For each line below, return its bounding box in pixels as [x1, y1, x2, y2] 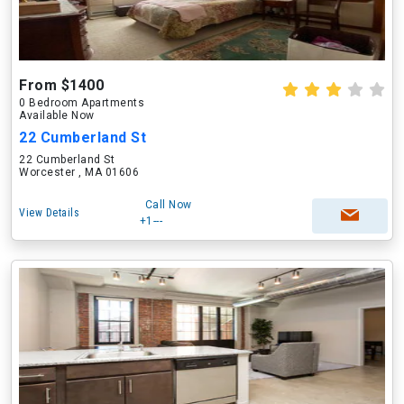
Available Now [19, 109, 95, 122]
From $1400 [19, 77, 104, 94]
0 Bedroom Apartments [19, 96, 144, 109]
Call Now [144, 198, 192, 211]
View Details [19, 207, 79, 219]
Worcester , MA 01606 [19, 166, 139, 179]
